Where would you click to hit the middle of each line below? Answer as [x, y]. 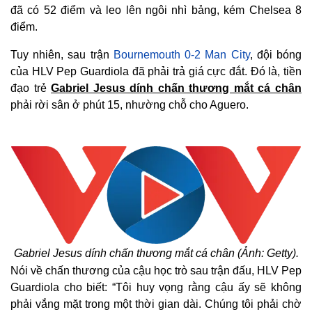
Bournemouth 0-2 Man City [181, 55]
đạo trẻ [31, 88]
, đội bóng [276, 55]
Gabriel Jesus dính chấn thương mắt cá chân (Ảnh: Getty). [156, 253]
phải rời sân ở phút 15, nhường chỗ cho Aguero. [130, 105]
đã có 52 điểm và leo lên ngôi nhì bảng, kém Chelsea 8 [156, 10]
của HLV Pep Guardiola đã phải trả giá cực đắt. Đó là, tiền [156, 71]
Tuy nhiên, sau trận [62, 55]
